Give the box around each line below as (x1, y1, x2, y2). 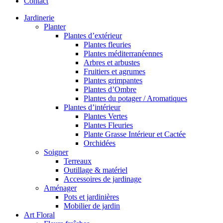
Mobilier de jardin (64, 202, 120, 210)
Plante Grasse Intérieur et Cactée (84, 130, 186, 138)
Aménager (44, 184, 77, 192)
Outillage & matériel (64, 166, 127, 174)
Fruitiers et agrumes (84, 67, 145, 76)
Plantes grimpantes (84, 76, 142, 85)
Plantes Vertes (84, 112, 127, 120)
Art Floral (24, 211, 55, 219)
